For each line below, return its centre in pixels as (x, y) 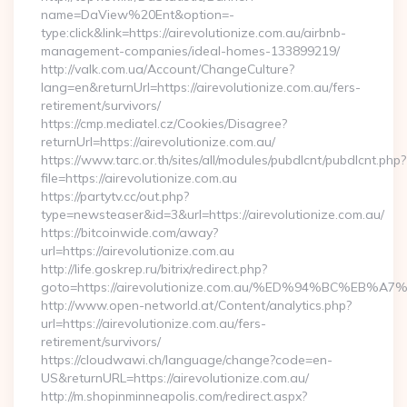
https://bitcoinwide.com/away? (129, 233)
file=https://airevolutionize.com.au (139, 178)
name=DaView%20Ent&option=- (138, 15)
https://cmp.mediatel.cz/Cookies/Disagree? (164, 124)
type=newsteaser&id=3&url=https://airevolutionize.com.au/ (213, 214)
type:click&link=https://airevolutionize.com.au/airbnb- (194, 33)
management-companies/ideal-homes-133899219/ (190, 51)
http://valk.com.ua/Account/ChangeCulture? (168, 69)
